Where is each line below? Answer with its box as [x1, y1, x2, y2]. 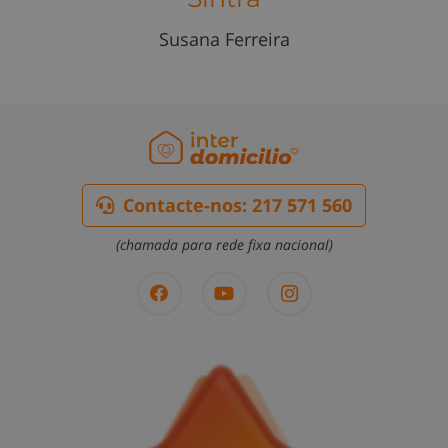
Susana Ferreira [158, 26, 290, 51]
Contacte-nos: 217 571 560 [123, 193, 352, 218]
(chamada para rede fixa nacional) [115, 235, 333, 255]
